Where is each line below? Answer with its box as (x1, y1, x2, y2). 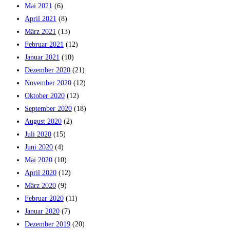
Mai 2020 (25, 156, 52, 164)
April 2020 (25, 168, 56, 177)
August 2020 (25, 117, 62, 125)
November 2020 (25, 79, 71, 87)
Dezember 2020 (25, 66, 70, 74)
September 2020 (25, 104, 72, 112)
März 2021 (25, 27, 56, 35)
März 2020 (25, 181, 56, 189)
